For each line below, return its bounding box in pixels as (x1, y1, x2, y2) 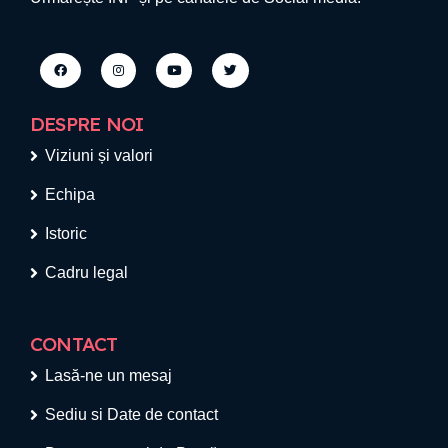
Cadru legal (45, 264, 128, 282)
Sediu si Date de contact (45, 406, 218, 424)
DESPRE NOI (30, 112, 144, 137)
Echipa (45, 186, 95, 204)
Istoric (45, 225, 87, 243)
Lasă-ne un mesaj (45, 367, 172, 385)
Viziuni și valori (45, 147, 153, 165)
